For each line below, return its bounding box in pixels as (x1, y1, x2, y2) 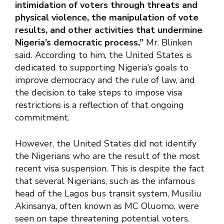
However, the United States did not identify (15, 137, 196, 150)
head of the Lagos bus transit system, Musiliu (15, 187, 201, 200)
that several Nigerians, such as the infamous (15, 175, 195, 187)
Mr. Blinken (143, 36, 192, 49)
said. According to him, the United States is (15, 49, 192, 61)
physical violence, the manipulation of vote (15, 11, 198, 24)
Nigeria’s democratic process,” (15, 36, 143, 49)
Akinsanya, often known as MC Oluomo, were (15, 200, 199, 212)
